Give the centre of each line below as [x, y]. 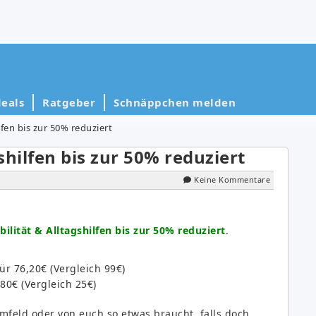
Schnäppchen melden [175, 102]
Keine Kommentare [232, 179]
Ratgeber [69, 102]
